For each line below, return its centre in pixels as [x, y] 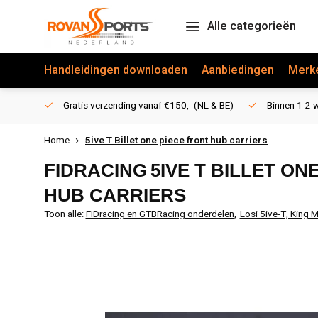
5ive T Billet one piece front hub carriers [176, 141]
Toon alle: [64, 214]
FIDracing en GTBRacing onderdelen [160, 214]
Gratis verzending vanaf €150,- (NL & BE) [147, 106]
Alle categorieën [251, 26]
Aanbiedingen [238, 70]
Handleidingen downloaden [116, 70]
